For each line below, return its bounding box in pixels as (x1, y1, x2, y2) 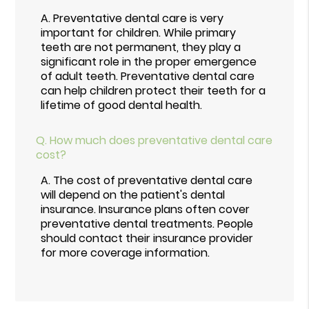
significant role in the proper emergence (41, 53, 257, 70)
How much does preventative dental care (50, 132, 273, 148)
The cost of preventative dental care (53, 172, 253, 188)
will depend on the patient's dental (41, 186, 226, 203)
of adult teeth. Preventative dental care (41, 68, 255, 84)
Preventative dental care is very (53, 10, 224, 26)
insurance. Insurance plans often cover (41, 201, 250, 217)
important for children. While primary (41, 24, 237, 41)
